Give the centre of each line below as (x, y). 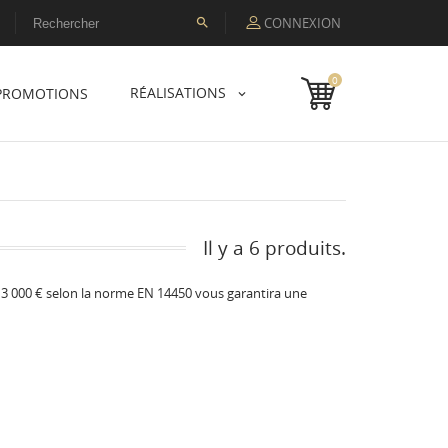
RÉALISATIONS (179, 92)
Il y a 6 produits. (274, 247)
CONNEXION (302, 23)
